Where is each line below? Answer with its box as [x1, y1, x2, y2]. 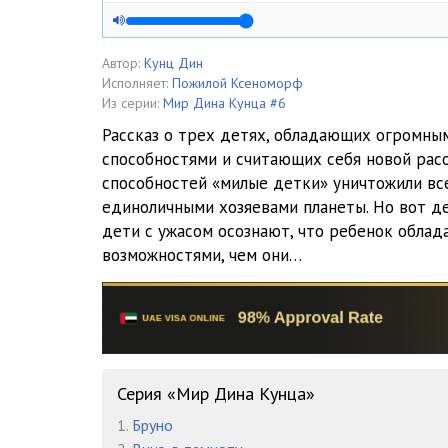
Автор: [102, 54, 140, 72]
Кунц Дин [144, 54, 203, 72]
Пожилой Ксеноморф [172, 74, 303, 92]
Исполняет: [102, 74, 168, 92]
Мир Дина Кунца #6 [163, 94, 286, 112]
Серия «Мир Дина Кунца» [117, 382, 315, 406]
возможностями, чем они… [102, 244, 302, 266]
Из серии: [102, 94, 159, 112]
